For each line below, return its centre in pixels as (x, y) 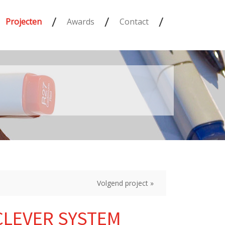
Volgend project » (125, 183)
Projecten (24, 22)
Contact (134, 22)
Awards (81, 22)
